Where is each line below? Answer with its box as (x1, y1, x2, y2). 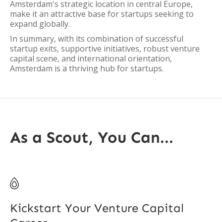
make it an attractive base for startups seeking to (10, 8, 194, 19)
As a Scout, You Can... (10, 128, 173, 147)
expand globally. (10, 18, 70, 29)
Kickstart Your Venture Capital (10, 201, 184, 215)
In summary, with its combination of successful (10, 33, 183, 44)
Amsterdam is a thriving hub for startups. (10, 63, 164, 74)
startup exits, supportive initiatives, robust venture (10, 43, 200, 54)
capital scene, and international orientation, (10, 53, 172, 64)
